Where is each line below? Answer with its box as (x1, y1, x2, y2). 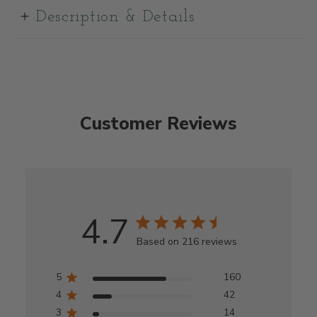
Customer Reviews (80, 111, 237, 136)
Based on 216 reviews (136, 235, 237, 249)
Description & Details (36, 8, 195, 26)
